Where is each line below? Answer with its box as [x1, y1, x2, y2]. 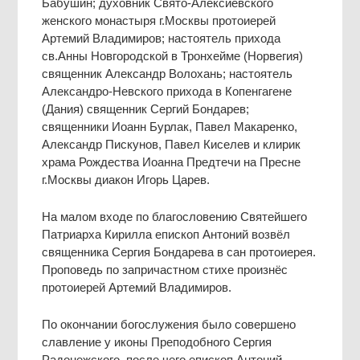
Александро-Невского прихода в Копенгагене [42, 84, 292, 98]
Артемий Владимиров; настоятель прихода [42, 31, 281, 45]
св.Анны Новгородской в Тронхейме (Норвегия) [42, 48, 304, 63]
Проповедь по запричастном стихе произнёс [42, 262, 288, 276]
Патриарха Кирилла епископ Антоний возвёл [42, 227, 291, 241]
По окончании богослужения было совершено [42, 317, 297, 331]
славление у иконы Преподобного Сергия [42, 334, 272, 349]
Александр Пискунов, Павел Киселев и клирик [42, 137, 301, 151]
